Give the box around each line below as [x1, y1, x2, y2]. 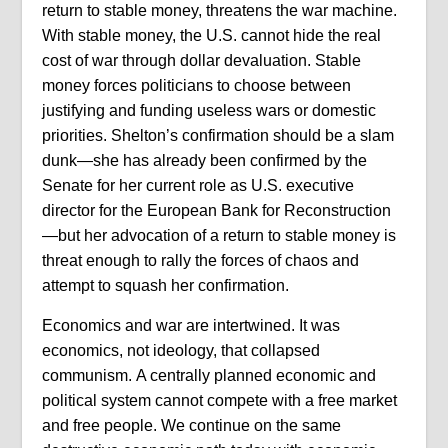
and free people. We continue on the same [42, 417, 342, 434]
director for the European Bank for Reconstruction [42, 202, 392, 219]
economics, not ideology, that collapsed [42, 342, 321, 359]
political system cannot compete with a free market [42, 392, 398, 409]
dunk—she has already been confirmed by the [42, 152, 368, 169]
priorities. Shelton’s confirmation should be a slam [42, 127, 395, 144]
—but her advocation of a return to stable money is [42, 227, 397, 244]
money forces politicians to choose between [42, 77, 352, 94]
